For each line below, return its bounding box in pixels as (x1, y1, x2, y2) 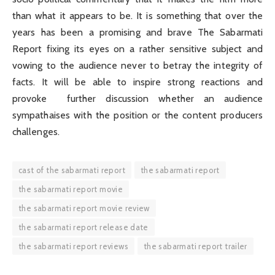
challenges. (12, 125, 60, 137)
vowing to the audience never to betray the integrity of (12, 59, 263, 71)
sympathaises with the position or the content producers (12, 109, 263, 121)
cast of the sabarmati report (18, 165, 125, 175)
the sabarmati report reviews (18, 241, 128, 251)
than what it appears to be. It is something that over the (12, 9, 263, 21)
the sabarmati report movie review (18, 203, 150, 213)
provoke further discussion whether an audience (12, 92, 263, 104)
